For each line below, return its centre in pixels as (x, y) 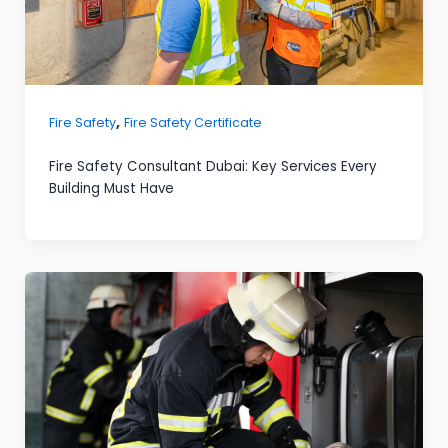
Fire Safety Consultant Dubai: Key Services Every (212, 167)
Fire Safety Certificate (192, 123)
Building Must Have (111, 189)
